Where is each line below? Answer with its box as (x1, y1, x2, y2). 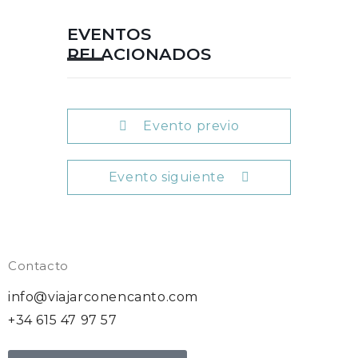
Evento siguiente (108, 169, 225, 185)
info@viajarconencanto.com (8, 288, 198, 304)
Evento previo (143, 118, 240, 133)
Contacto (8, 257, 69, 273)
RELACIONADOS (67, 44, 211, 64)
